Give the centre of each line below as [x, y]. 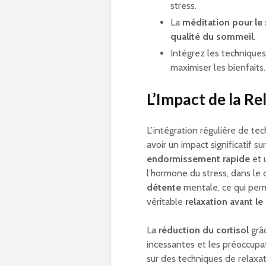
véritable [166, 202]
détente [164, 188]
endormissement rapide [198, 159]
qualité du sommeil [212, 37]
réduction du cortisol [204, 230]
